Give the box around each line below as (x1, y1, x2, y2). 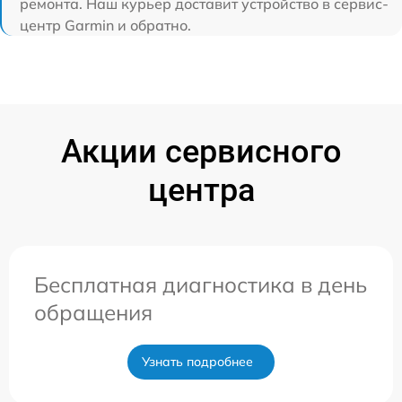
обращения (34, 299, 153, 326)
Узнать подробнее (142, 354, 253, 370)
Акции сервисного (60, 133, 342, 170)
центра (147, 171, 255, 209)
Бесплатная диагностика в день (34, 271, 367, 298)
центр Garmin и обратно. (20, 16, 191, 34)
